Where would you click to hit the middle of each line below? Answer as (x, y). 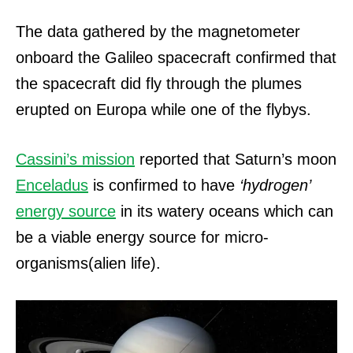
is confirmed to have (164, 186)
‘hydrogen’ (275, 186)
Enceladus (52, 186)
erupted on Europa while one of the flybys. (163, 110)
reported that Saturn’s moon (236, 160)
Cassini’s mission (75, 160)
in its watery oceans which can (225, 212)
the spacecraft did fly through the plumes (159, 84)
